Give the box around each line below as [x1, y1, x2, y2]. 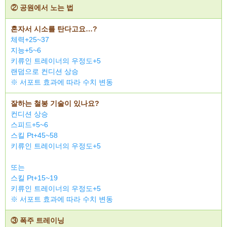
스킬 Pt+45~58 [11, 131, 58, 139]
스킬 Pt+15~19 [11, 174, 58, 182]
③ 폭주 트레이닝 [11, 216, 64, 224]
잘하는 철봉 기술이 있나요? [11, 99, 99, 107]
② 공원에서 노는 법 [11, 4, 73, 12]
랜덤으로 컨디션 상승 [11, 67, 79, 75]
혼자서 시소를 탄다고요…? [11, 25, 97, 33]
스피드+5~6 [11, 121, 48, 129]
